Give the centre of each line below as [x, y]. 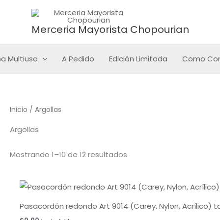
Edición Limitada [138, 59]
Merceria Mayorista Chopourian [110, 29]
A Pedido [78, 59]
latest [138, 18]
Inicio [19, 110]
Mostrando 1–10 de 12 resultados [69, 154]
